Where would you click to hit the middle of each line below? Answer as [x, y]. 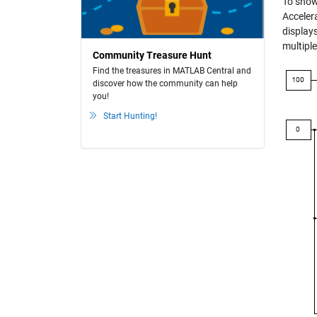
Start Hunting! [130, 116]
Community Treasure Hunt [152, 55]
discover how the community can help [165, 83]
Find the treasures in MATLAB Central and [172, 71]
